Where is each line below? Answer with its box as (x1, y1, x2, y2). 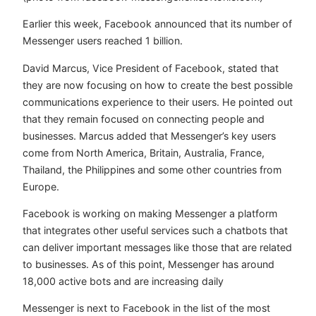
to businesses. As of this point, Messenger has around (23, 257, 274, 270)
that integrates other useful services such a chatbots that (23, 224, 288, 236)
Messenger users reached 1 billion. (23, 35, 183, 47)
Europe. (23, 180, 59, 193)
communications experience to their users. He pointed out (23, 95, 293, 108)
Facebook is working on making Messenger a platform (23, 207, 277, 219)
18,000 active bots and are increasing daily (23, 274, 224, 287)
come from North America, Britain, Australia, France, (23, 146, 265, 159)
